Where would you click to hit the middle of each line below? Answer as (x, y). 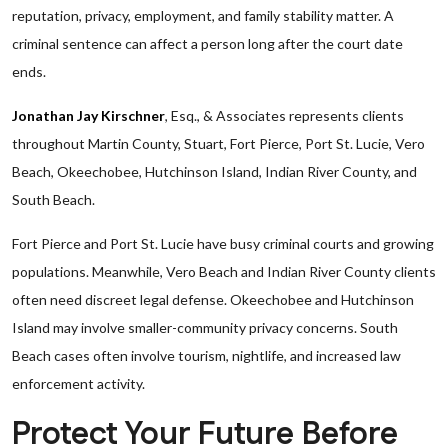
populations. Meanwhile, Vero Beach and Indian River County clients (224, 271)
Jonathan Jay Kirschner (88, 115)
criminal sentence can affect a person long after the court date (207, 43)
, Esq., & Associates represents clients (284, 115)
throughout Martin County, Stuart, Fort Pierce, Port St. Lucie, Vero (218, 143)
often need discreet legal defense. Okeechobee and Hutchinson (213, 299)
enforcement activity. (78, 383)
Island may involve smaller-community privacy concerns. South (205, 327)
